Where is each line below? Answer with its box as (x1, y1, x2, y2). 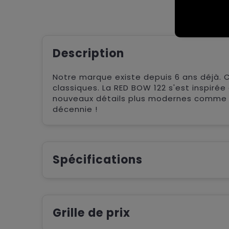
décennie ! (52, 104, 98, 115)
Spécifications (52, 152, 143, 168)
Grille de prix (52, 205, 130, 221)
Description (52, 45, 124, 62)
